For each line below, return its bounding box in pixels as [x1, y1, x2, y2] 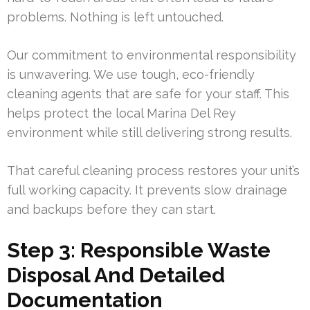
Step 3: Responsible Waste [7, 238, 271, 263]
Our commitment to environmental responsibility [7, 48, 296, 63]
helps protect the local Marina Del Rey [7, 106, 236, 121]
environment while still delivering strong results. [7, 125, 292, 140]
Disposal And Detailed [7, 263, 225, 288]
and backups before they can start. [7, 202, 216, 217]
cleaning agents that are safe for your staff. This [7, 86, 289, 102]
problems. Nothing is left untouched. [7, 10, 224, 25]
